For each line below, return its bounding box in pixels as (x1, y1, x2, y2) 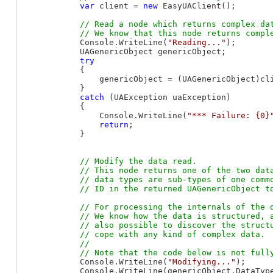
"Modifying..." (168, 257, 236, 266)
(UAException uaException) (104, 92, 231, 102)
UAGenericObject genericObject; (21, 46, 226, 56)
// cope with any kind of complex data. (21, 229, 265, 239)
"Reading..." (168, 37, 226, 47)
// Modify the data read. (80, 156, 197, 166)
